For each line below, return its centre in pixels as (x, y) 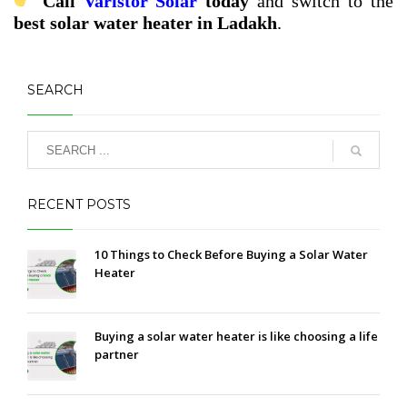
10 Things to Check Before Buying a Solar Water (231, 255)
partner (117, 355)
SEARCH (55, 90)
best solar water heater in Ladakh (145, 23)
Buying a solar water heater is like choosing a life (236, 337)
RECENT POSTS (79, 205)
